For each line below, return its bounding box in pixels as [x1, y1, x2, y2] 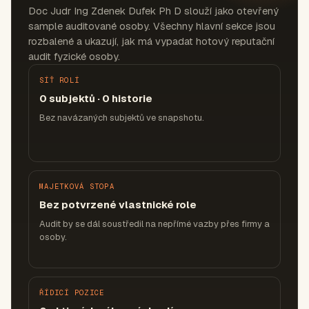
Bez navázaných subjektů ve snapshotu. [39, 112, 204, 123]
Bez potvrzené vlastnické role [39, 198, 197, 211]
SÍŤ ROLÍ [39, 75, 80, 85]
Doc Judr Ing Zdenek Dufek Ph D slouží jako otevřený [28, 4, 279, 17]
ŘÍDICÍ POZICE [39, 288, 105, 297]
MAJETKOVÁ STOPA [39, 181, 114, 191]
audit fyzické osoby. [28, 50, 120, 63]
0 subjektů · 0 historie [39, 92, 152, 105]
